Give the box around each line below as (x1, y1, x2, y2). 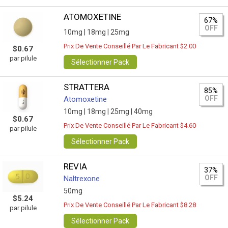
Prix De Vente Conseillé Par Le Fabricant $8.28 (64, 201, 196, 209)
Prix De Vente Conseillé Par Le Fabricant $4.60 (64, 122, 196, 129)
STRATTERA (64, 82, 110, 92)
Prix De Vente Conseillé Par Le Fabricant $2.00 (64, 42, 196, 50)
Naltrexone (64, 174, 100, 183)
